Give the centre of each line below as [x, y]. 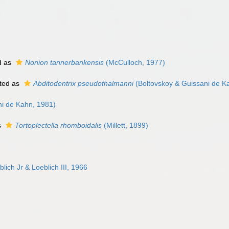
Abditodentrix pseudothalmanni [83, 83]
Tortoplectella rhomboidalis [58, 125]
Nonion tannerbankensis [64, 62]
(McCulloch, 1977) [134, 62]
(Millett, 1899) [125, 125]
